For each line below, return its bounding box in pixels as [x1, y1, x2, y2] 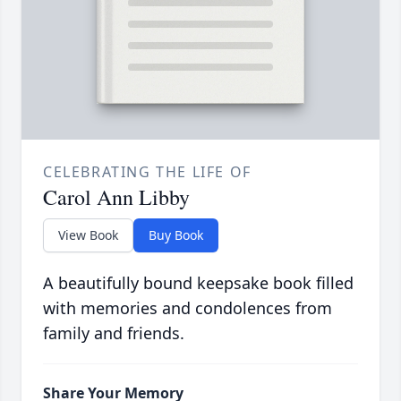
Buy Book [149, 226, 203, 244]
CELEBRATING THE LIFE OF [43, 162, 252, 183]
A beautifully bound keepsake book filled [43, 272, 354, 294]
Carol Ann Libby [43, 183, 190, 212]
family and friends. [43, 322, 184, 345]
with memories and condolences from [43, 297, 332, 320]
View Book [58, 226, 118, 244]
